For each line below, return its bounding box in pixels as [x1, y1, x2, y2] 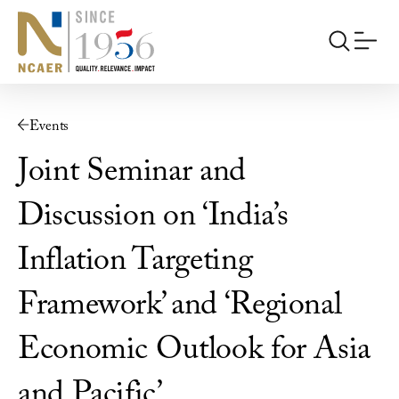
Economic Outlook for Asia [18, 335, 371, 367]
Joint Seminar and [18, 157, 246, 189]
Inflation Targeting [18, 246, 253, 278]
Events [29, 118, 69, 134]
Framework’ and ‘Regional [18, 290, 342, 322]
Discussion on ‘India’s [18, 201, 289, 233]
